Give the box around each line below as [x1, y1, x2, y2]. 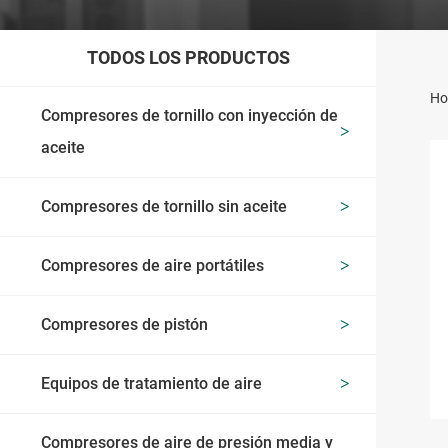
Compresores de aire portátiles [41, 255, 265, 275]
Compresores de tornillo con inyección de [41, 105, 339, 125]
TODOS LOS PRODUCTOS [86, 46, 290, 68]
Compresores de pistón [41, 314, 209, 334]
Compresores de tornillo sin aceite [41, 196, 288, 216]
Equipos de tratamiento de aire [41, 373, 263, 393]
